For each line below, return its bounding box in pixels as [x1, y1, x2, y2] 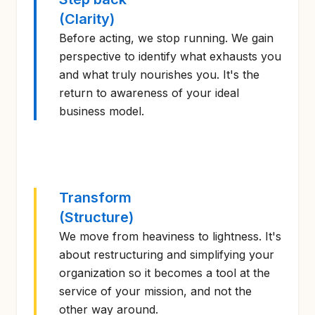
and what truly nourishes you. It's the [59, 67, 259, 82]
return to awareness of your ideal [59, 86, 239, 100]
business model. [59, 104, 144, 118]
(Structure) [59, 209, 134, 226]
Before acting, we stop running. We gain [59, 31, 274, 45]
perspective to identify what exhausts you [59, 49, 281, 63]
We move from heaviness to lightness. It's [59, 229, 281, 243]
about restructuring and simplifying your [59, 247, 274, 262]
